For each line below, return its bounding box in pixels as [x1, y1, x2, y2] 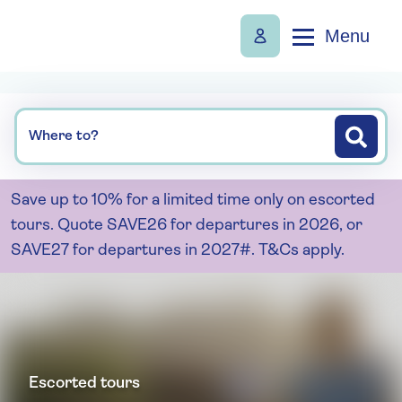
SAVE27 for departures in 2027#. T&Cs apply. [11, 242, 345, 259]
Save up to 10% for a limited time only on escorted [11, 192, 375, 209]
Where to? [29, 129, 99, 144]
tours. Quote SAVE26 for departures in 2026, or [11, 217, 363, 234]
